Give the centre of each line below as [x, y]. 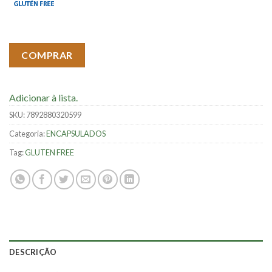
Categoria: [28, 133]
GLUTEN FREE [49, 152]
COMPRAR [47, 55]
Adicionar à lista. [43, 97]
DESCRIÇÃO [33, 252]
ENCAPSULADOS [76, 133]
